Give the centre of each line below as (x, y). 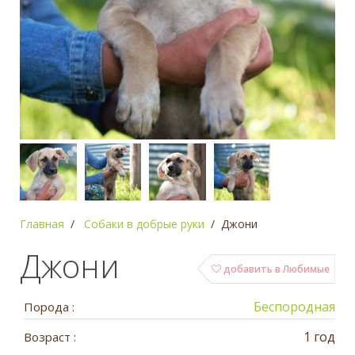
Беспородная (294, 306)
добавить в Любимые (275, 269)
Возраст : (50, 336)
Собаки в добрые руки (144, 223)
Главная (42, 223)
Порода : (49, 306)
